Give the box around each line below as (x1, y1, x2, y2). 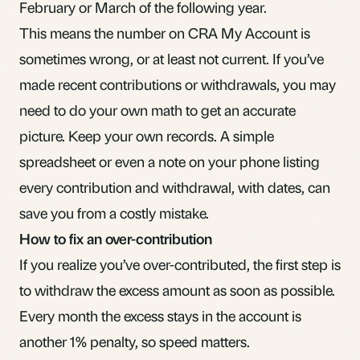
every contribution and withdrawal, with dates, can (19, 177, 330, 196)
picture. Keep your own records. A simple (19, 125, 274, 145)
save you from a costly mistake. (19, 202, 209, 222)
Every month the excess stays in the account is (19, 305, 301, 325)
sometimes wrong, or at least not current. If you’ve (19, 48, 324, 67)
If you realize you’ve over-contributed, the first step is (19, 254, 341, 273)
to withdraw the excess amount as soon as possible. (19, 280, 335, 299)
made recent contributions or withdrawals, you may (19, 74, 336, 93)
